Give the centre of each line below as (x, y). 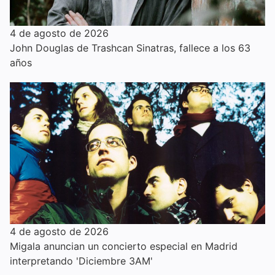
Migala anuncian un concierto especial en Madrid (124, 246)
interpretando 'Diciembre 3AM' (81, 261)
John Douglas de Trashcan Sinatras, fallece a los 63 (130, 48)
